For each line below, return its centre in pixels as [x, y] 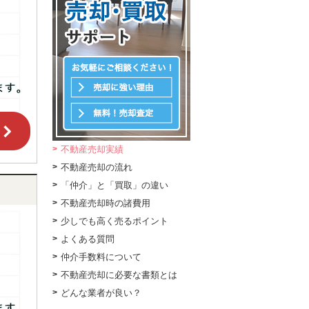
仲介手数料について [101, 257]
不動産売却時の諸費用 [106, 203]
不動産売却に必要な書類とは [119, 275]
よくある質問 [88, 239]
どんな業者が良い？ [101, 293]
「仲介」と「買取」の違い [114, 186]
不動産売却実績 [92, 150]
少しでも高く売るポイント [114, 221]
